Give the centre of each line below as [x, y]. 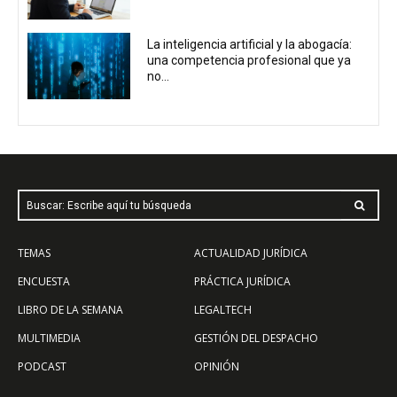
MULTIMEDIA [49, 339]
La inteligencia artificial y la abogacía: [250, 44]
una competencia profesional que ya [249, 60]
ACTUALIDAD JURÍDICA [251, 253]
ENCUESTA [44, 282]
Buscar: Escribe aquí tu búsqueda [109, 205]
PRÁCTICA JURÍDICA [242, 282]
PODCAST [42, 367]
